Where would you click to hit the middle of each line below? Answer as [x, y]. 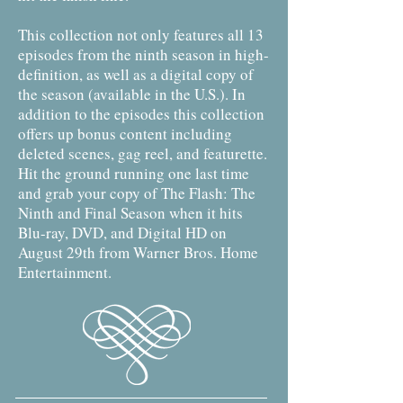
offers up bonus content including [125, 134]
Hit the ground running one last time [134, 173]
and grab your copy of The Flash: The [137, 193]
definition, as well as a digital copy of [136, 74]
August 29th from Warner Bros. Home [138, 252]
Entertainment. [65, 272]
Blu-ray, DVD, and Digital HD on [122, 233]
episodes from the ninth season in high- [143, 54]
